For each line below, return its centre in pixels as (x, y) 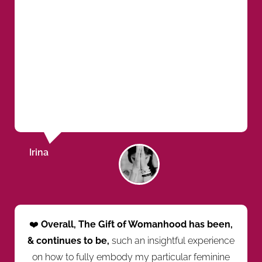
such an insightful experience (173, 240)
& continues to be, (70, 240)
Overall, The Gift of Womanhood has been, (137, 224)
